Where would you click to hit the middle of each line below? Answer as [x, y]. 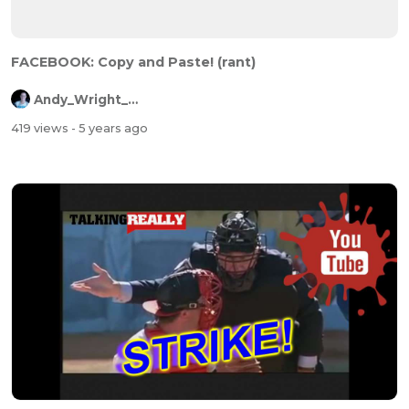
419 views [41, 129]
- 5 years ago [110, 129]
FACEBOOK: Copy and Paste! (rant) [236, 62]
